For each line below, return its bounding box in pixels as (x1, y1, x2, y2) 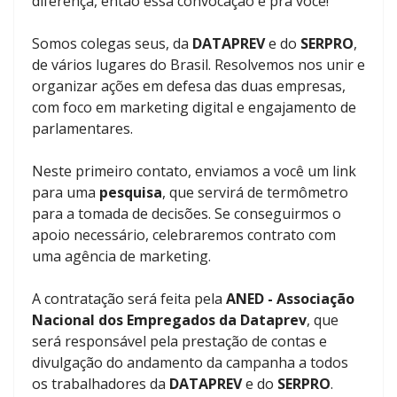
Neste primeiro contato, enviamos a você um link (32, 161, 356, 181)
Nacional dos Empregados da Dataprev (32, 310, 307, 330)
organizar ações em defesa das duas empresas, (32, 76, 346, 96)
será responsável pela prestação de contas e (32, 331, 327, 351)
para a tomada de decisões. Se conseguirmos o (32, 204, 341, 223)
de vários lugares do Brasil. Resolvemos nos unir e (32, 55, 365, 74)
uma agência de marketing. (32, 246, 211, 266)
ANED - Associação (222, 289, 354, 308)
